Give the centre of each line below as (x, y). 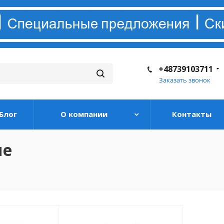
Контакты (192, 114)
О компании (84, 114)
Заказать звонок (185, 80)
